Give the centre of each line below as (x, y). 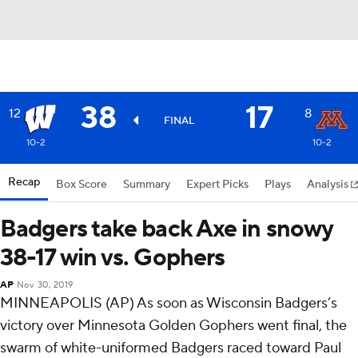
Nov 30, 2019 (45, 285)
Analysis (329, 185)
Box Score (82, 185)
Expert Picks (217, 185)
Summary (147, 185)
